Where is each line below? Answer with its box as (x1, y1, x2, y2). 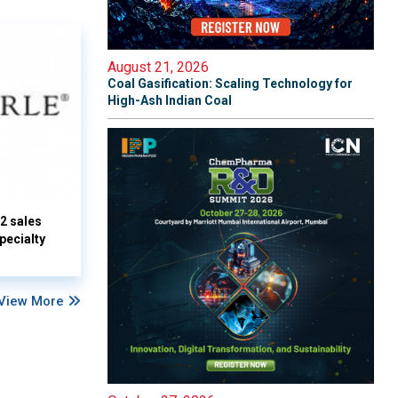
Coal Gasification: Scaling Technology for (107, 76, 353, 91)
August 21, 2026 (107, 59, 209, 76)
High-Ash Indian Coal (107, 93, 232, 107)
